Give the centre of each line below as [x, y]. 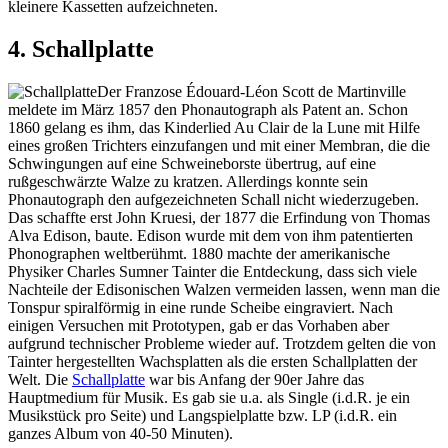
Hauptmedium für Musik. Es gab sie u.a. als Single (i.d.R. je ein [209, 397]
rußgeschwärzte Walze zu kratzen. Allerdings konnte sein [188, 181]
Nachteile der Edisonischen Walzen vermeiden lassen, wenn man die [224, 289]
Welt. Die [40, 379]
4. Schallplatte [81, 48]
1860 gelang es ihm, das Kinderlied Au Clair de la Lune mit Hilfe [214, 127]
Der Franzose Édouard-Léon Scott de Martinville [251, 91]
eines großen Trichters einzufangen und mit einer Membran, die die [219, 145]
